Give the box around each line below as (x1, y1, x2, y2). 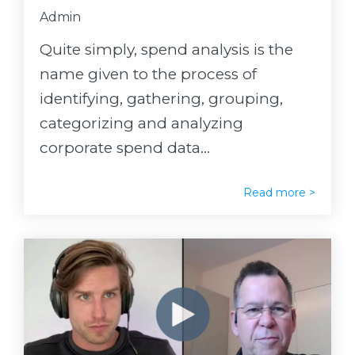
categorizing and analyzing (40, 114, 243, 133)
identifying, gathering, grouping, (40, 90, 283, 109)
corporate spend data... (40, 139, 210, 158)
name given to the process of (40, 65, 257, 84)
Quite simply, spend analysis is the (40, 40, 293, 59)
